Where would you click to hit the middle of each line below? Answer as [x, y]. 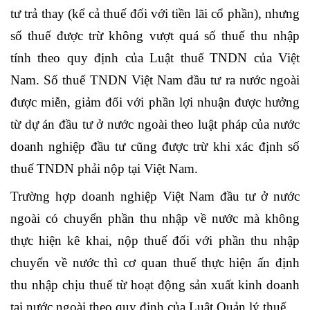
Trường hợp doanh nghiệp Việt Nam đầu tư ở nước [155, 197]
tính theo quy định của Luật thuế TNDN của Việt [155, 58]
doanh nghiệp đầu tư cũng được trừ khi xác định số [155, 147]
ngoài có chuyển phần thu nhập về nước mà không [155, 219]
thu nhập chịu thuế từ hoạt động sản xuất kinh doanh [155, 285]
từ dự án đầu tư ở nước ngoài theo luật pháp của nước [155, 125]
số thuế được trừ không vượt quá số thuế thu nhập [155, 36]
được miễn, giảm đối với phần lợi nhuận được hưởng [155, 102]
